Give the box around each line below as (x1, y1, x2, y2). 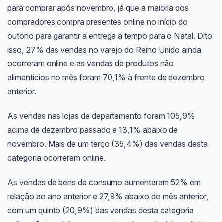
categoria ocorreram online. (7, 152, 106, 163)
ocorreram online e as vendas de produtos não (7, 58, 174, 69)
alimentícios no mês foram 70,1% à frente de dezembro (7, 72, 205, 83)
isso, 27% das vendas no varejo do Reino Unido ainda (7, 45, 201, 55)
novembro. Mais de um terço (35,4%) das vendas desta (7, 138, 208, 149)
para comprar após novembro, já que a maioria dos (7, 3, 189, 13)
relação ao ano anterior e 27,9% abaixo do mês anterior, (7, 191, 209, 201)
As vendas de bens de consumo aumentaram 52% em (7, 177, 201, 187)
